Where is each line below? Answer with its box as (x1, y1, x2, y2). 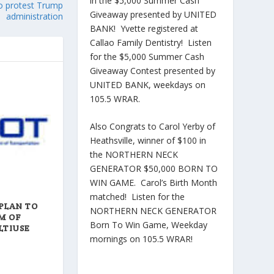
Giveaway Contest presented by (89, 65, 215, 77)
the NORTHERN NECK (89, 149, 178, 161)
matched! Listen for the (89, 191, 185, 203)
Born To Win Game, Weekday (89, 219, 207, 231)
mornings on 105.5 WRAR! (89, 233, 193, 245)
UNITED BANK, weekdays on (89, 79, 206, 91)
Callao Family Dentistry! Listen (89, 37, 212, 49)
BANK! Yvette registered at (89, 23, 198, 35)
